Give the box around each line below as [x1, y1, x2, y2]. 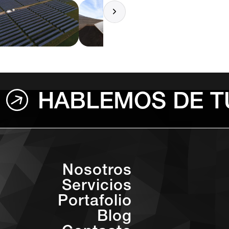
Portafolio [58, 195, 132, 211]
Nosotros [62, 164, 132, 180]
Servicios [62, 179, 132, 195]
